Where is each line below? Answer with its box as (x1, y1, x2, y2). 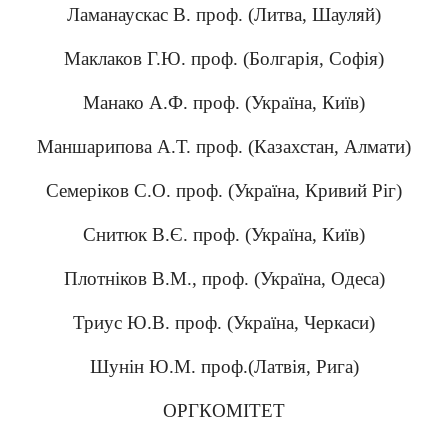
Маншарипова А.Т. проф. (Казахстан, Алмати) (37, 136, 411, 157)
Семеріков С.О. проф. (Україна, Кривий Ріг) (46, 180, 402, 201)
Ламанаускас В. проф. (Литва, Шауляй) (67, 4, 381, 25)
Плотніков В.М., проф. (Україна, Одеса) (63, 268, 385, 289)
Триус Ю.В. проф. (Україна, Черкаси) (73, 312, 375, 333)
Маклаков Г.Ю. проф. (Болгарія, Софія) (64, 48, 384, 69)
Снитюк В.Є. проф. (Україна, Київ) (83, 224, 365, 245)
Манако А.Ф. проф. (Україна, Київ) (83, 92, 365, 113)
